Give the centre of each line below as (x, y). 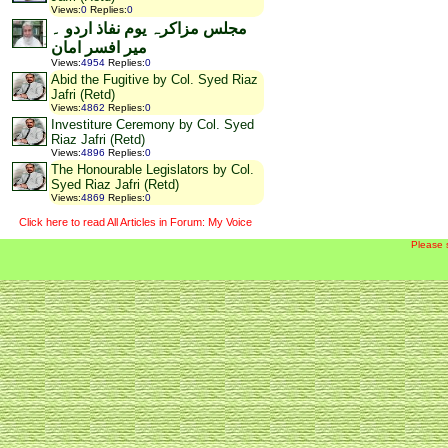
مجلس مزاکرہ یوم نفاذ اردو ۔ (149, 29)
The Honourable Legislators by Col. (152, 170)
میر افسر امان (99, 48)
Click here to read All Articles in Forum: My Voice (135, 221)
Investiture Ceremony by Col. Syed (152, 125)
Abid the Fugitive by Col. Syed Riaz (154, 80)
